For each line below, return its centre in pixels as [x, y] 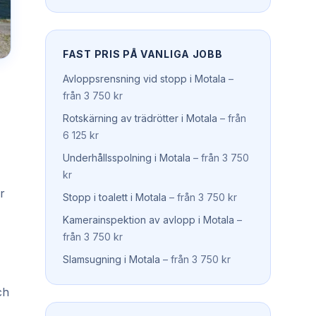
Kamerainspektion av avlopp [129, 220]
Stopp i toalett [95, 197]
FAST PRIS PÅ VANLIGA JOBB [143, 54]
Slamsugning [92, 259]
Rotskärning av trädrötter [121, 118]
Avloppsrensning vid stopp [125, 79]
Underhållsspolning [107, 158]
